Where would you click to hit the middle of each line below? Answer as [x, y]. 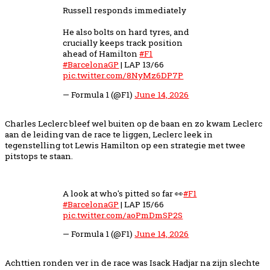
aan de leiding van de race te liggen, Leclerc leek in [109, 134]
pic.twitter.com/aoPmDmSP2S [123, 215]
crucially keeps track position [123, 43]
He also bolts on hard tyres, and [126, 32]
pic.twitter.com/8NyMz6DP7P [123, 75]
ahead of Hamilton [101, 54]
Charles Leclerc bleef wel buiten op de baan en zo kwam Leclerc [133, 123]
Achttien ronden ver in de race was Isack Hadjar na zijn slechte [132, 263]
